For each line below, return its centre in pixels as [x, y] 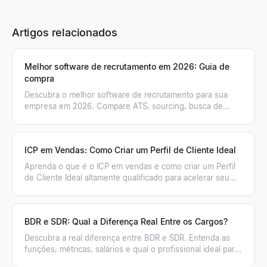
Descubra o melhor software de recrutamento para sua [126, 94]
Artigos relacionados [65, 32]
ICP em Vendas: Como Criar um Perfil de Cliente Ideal [130, 150]
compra [39, 78]
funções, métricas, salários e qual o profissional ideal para [132, 249]
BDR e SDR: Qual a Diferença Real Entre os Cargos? [126, 221]
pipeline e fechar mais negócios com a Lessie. [110, 189]
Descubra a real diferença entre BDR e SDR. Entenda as [127, 237]
